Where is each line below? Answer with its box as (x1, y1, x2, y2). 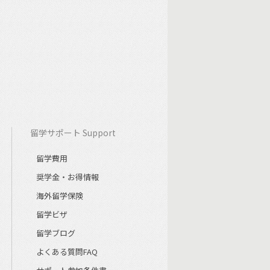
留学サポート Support (30, 127, 116, 139)
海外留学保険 (36, 190, 83, 202)
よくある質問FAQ (36, 246, 98, 258)
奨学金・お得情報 (36, 171, 99, 183)
